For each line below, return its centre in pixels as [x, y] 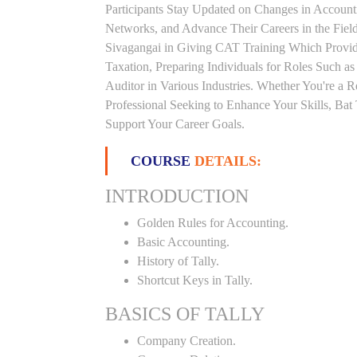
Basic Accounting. [183, 242]
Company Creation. [186, 341]
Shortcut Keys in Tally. [195, 280]
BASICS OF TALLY [185, 314]
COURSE [163, 161]
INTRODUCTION [177, 196]
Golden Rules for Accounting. [213, 223]
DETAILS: [228, 161]
